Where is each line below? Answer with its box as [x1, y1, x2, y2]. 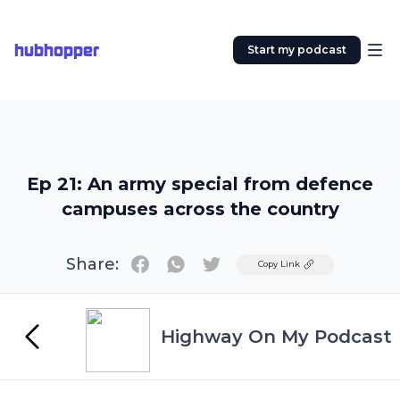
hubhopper [14, 40, 99, 60]
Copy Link [258, 259, 300, 269]
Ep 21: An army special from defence [27, 173, 373, 195]
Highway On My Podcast [161, 326, 392, 347]
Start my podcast [247, 43, 346, 56]
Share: [66, 254, 119, 274]
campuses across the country [61, 198, 339, 220]
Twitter [211, 254, 262, 271]
